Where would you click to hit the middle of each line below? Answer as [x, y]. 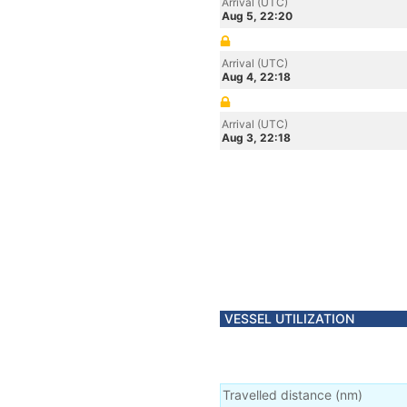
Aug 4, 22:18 [256, 77]
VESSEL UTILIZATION [289, 318]
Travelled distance [277, 395]
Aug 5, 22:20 [257, 16]
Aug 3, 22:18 [256, 138]
